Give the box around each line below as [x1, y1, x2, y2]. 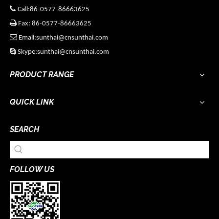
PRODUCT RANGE [10, 70, 74, 80]
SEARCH [10, 125, 39, 134]
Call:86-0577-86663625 [18, 6, 89, 14]
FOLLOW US [10, 165, 54, 175]
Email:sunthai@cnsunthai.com [17, 34, 108, 42]
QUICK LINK [10, 97, 54, 107]
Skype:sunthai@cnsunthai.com [16, 48, 109, 56]
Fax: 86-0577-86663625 [17, 20, 91, 28]
